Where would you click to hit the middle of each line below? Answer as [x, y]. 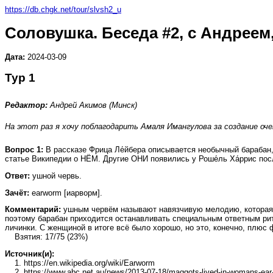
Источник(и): [30, 254]
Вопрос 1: [24, 149]
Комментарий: [33, 210]
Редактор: [26, 105]
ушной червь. [56, 175]
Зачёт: [17, 193]
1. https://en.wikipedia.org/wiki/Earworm [80, 263]
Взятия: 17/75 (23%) [46, 237]
